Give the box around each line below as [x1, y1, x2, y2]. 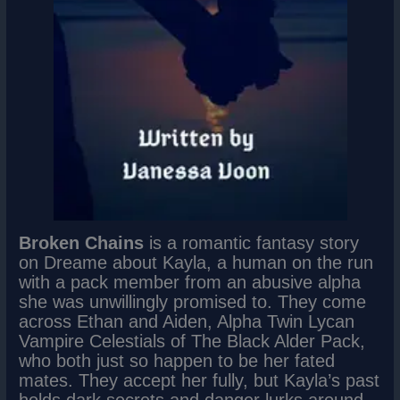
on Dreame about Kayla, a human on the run [19, 253, 374, 273]
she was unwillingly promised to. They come [19, 292, 367, 312]
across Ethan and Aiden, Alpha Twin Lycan [19, 312, 355, 332]
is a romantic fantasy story [144, 233, 360, 254]
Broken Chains [19, 233, 145, 254]
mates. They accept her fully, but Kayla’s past [19, 371, 380, 391]
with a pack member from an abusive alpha [19, 272, 362, 293]
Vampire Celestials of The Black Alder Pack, [19, 331, 366, 352]
